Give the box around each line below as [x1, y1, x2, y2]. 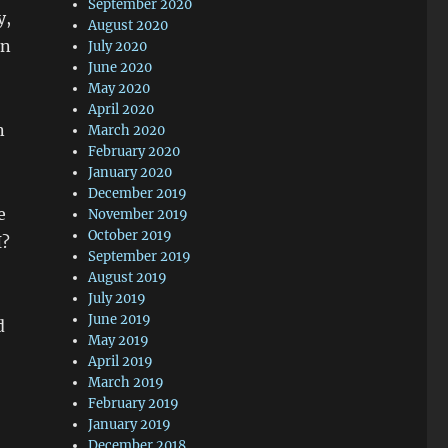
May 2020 [88, 80, 151, 97]
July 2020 [88, 38, 148, 55]
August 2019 [88, 269, 168, 286]
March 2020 [88, 122, 166, 139]
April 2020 [88, 101, 155, 118]
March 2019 [88, 374, 165, 391]
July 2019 [88, 290, 147, 307]
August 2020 [88, 17, 169, 34]
